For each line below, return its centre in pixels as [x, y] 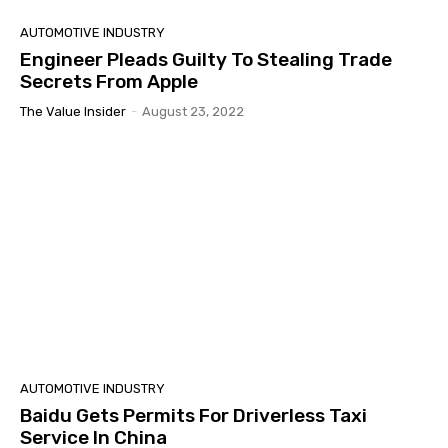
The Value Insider [73, 112]
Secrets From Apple [109, 82]
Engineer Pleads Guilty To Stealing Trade [206, 60]
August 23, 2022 [193, 112]
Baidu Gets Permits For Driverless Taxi [193, 415]
